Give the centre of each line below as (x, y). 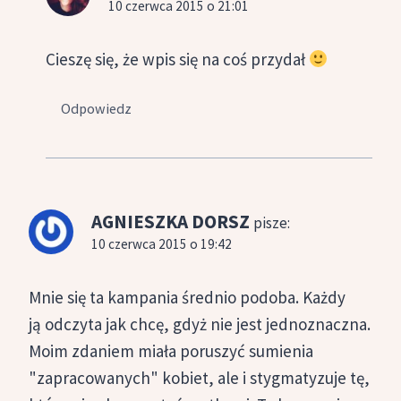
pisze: (272, 222)
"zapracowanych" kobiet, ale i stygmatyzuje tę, (199, 377)
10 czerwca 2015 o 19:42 (162, 243)
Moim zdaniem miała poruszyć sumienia (171, 350)
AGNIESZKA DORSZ (171, 221)
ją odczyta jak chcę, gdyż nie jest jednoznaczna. (200, 324)
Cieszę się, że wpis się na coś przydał (177, 60)
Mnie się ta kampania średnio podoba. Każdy (187, 297)
